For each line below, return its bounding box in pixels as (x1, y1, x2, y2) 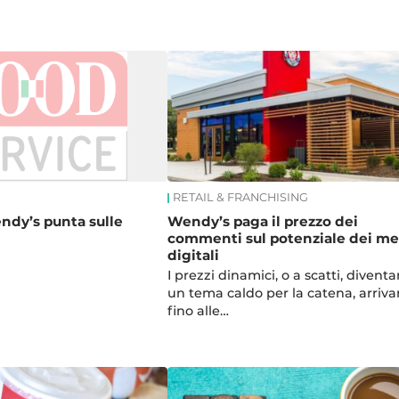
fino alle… (167, 302, 229, 319)
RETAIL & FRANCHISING (172, 191, 308, 205)
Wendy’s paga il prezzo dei (167, 212, 358, 230)
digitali (167, 246, 219, 264)
